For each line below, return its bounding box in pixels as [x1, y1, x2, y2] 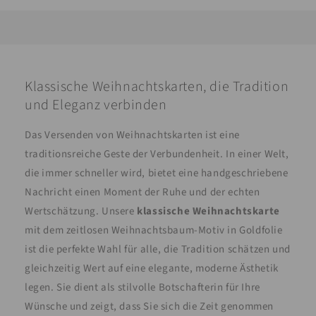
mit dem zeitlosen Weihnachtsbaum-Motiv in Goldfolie [25, 223, 283, 238]
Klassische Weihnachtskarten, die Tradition [25, 76, 289, 97]
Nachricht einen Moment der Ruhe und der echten [25, 185, 260, 200]
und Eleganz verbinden [25, 95, 167, 115]
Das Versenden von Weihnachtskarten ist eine [25, 128, 240, 143]
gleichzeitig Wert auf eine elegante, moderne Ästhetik [25, 261, 279, 276]
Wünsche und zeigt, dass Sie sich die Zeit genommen [25, 299, 274, 315]
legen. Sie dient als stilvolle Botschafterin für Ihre [25, 280, 260, 296]
